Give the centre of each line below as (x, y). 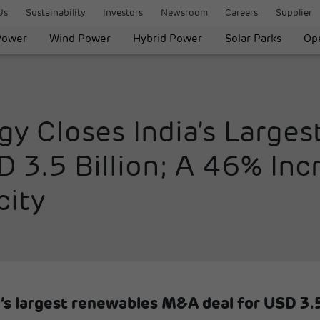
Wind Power (80, 40)
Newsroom (184, 13)
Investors (123, 13)
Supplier (294, 13)
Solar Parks (253, 40)
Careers (242, 13)
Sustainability (55, 13)
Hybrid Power (168, 40)
